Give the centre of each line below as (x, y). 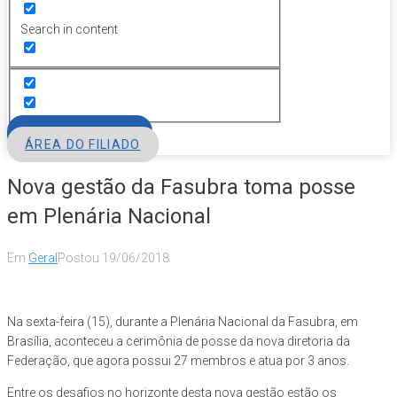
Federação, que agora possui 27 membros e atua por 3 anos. (178, 361)
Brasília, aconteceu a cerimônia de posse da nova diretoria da (179, 342)
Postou (80, 258)
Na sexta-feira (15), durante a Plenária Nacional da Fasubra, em (183, 322)
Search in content (69, 30)
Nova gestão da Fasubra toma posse (181, 187)
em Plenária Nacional (109, 216)
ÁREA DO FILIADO (83, 144)
